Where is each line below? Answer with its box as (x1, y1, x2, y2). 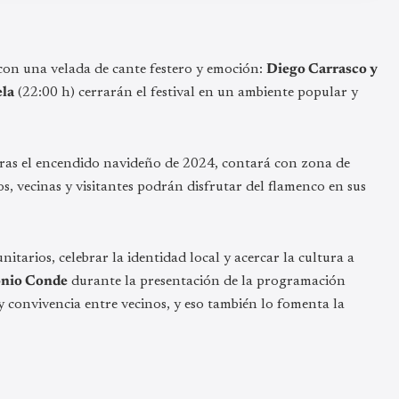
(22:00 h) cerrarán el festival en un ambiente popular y (14, 85, 358, 100)
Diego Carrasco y (266, 61, 378, 77)
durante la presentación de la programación (68, 273, 346, 289)
